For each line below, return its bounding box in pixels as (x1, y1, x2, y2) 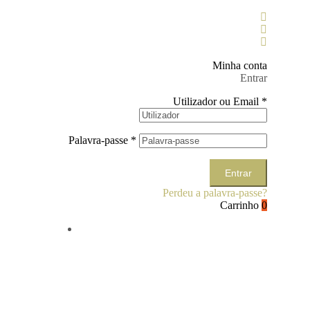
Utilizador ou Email (173, 95, 262, 107)
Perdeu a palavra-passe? (163, 187, 267, 199)
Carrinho (220, 199, 259, 211)
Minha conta (212, 60, 267, 71)
